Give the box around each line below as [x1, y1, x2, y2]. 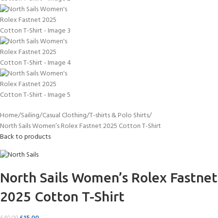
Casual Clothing [42, 109, 87, 121]
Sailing [21, 109, 39, 121]
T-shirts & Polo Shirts [90, 109, 149, 121]
